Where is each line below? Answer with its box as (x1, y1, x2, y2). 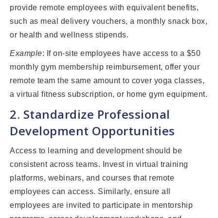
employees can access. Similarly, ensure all (10, 187, 171, 196)
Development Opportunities (10, 123, 175, 139)
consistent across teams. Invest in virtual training (10, 160, 188, 169)
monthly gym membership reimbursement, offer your (10, 63, 200, 72)
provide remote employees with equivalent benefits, (10, 3, 199, 12)
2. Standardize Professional (10, 106, 170, 123)
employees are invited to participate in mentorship (10, 201, 193, 210)
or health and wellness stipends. (10, 31, 128, 39)
